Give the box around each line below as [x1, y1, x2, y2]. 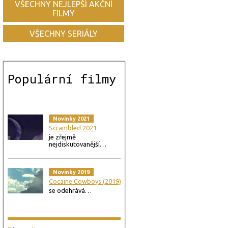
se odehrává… [49, 187, 92, 194]
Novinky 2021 [53, 116, 90, 122]
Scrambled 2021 [49, 124, 97, 131]
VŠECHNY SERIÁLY [30, 29, 98, 38]
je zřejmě [49, 133, 76, 140]
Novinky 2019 [53, 169, 90, 175]
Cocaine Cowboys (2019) [49, 178, 121, 185]
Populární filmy [8, 71, 116, 87]
